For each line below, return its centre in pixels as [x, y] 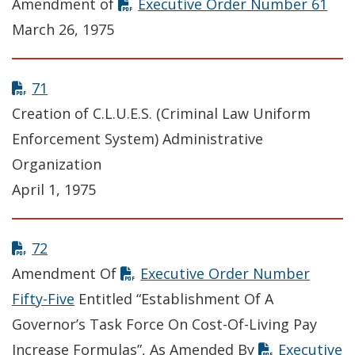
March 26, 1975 [63, 30]
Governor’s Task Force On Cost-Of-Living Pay [164, 324]
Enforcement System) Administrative [137, 139]
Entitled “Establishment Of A [174, 299]
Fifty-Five [43, 299]
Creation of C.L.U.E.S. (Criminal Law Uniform [161, 114]
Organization [57, 164]
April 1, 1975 [54, 190]
